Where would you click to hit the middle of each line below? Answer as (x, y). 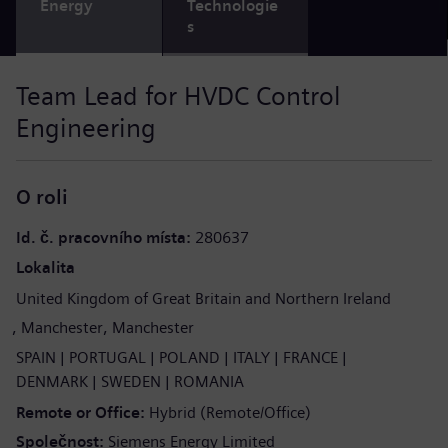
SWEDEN (131, 381)
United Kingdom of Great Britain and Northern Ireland (203, 298)
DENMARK (52, 381)
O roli (42, 197)
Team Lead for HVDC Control (178, 96)
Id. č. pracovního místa (103, 237)
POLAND (189, 357)
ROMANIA (209, 381)
